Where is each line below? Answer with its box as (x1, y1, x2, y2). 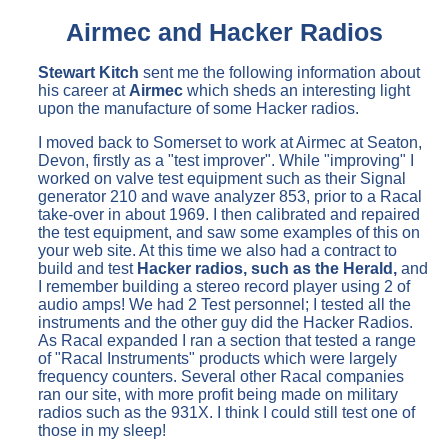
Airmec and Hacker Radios (65, 18, 383, 46)
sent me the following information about (139, 63, 420, 81)
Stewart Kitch (38, 63, 139, 81)
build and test (38, 259, 137, 277)
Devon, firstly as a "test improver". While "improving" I (38, 151, 414, 169)
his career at (38, 81, 129, 99)
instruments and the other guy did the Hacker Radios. (38, 313, 413, 331)
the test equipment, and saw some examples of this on (38, 223, 420, 241)
